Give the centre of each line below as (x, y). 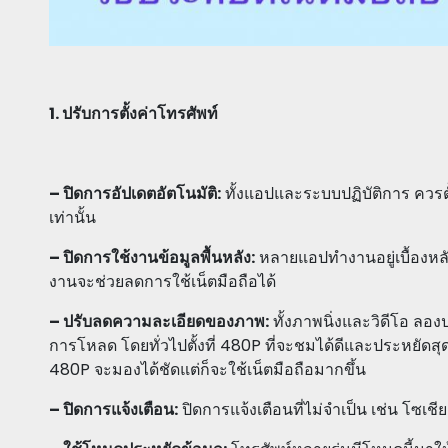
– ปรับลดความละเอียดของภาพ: (159, 322)
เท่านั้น (72, 218)
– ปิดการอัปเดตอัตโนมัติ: (135, 194)
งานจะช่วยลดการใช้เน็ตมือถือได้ (162, 282)
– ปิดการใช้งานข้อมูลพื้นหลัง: (152, 258)
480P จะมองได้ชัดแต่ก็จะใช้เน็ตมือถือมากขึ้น (207, 370)
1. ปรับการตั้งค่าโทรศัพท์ (133, 114)
